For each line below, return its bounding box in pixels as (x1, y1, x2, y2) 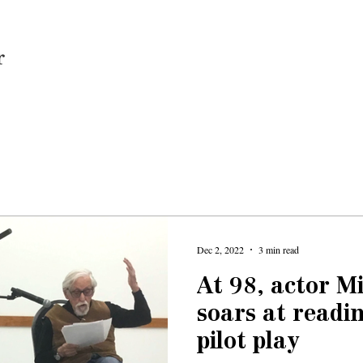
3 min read (258, 243, 299, 256)
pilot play (197, 331, 300, 354)
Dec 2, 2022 (197, 243, 244, 256)
